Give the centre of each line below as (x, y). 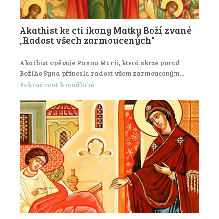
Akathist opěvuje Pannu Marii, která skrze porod (100, 63)
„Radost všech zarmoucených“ (87, 40)
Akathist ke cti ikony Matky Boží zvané (106, 30)
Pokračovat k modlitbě (57, 84)
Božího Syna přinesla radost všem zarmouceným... (102, 73)
